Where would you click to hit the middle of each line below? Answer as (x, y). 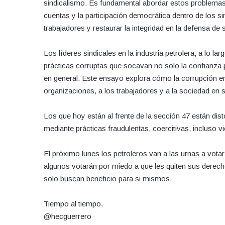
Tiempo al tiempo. (73, 203)
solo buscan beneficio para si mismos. (108, 178)
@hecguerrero (68, 216)
